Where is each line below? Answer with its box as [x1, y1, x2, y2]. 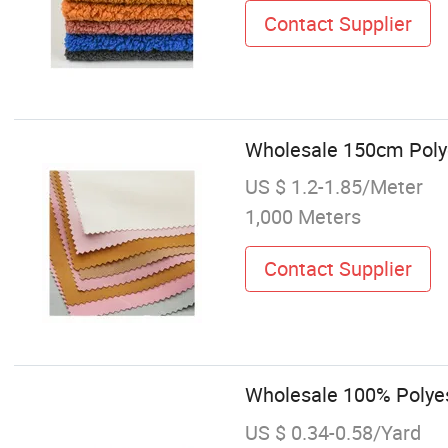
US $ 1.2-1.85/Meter [244, 172, 423, 200]
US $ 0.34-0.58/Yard [244, 418, 421, 446]
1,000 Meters [244, 202, 361, 230]
